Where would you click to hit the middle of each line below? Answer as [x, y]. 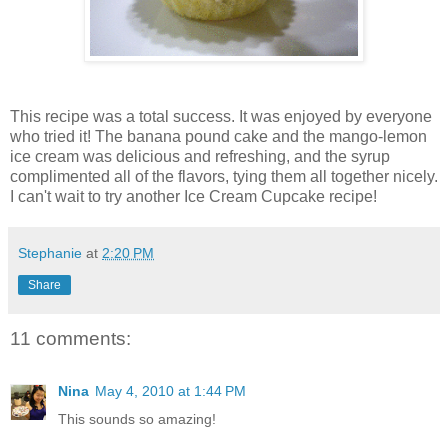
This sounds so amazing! [137, 418]
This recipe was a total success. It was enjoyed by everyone [221, 117]
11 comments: [70, 339]
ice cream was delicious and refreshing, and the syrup [200, 157]
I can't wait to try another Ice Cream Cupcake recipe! [193, 197]
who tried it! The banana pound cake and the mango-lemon [218, 137]
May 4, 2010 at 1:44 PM [170, 390]
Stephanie [50, 253]
